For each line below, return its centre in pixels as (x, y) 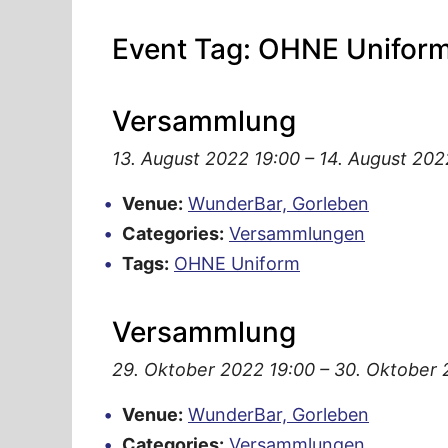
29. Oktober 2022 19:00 (213, 369)
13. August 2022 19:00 (206, 158)
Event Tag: (185, 48)
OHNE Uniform (237, 263)
